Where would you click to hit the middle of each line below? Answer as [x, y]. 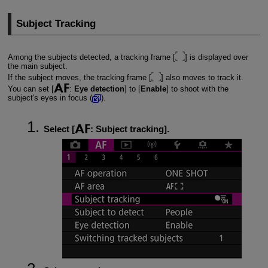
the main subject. [37, 66]
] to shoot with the [197, 89]
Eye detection [99, 89]
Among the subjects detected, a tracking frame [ [91, 57]
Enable [153, 89]
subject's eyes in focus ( [50, 98]
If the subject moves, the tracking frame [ [79, 78]
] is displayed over [216, 57]
